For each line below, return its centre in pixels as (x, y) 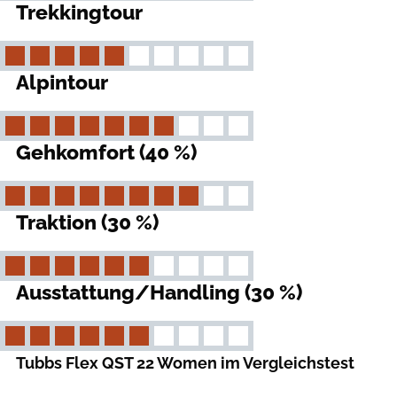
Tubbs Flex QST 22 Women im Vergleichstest (185, 363)
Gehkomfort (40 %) (106, 153)
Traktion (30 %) (87, 223)
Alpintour (62, 83)
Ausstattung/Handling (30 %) (159, 293)
